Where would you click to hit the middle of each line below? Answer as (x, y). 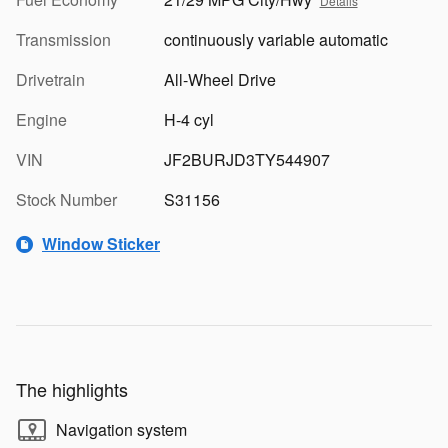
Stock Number (66, 199)
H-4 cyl (188, 119)
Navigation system (121, 429)
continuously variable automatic (275, 39)
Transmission (63, 39)
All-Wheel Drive (219, 79)
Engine (41, 119)
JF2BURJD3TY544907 (246, 159)
